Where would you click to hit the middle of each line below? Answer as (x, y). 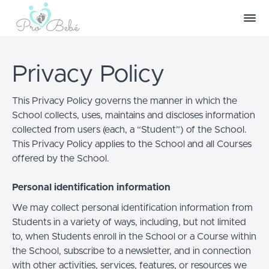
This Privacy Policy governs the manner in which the (125, 101)
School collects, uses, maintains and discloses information (134, 115)
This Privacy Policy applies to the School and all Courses (132, 144)
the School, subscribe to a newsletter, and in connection (131, 251)
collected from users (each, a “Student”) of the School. (129, 129)
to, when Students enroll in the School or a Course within (134, 236)
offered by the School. (61, 158)
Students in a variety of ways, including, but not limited (129, 222)
